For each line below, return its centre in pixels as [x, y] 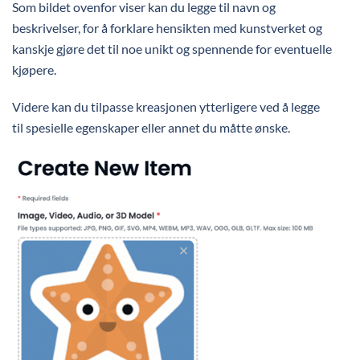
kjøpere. [35, 69]
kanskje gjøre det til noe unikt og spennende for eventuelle [172, 48]
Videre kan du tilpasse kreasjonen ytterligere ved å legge [166, 106]
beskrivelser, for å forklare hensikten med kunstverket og [167, 27]
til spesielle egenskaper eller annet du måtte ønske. [152, 127]
